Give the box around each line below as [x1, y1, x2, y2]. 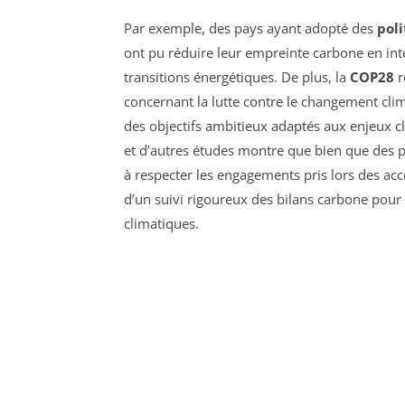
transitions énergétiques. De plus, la [124, 68, 350, 87]
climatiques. [124, 214, 199, 233]
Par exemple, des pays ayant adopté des [124, 19, 377, 38]
